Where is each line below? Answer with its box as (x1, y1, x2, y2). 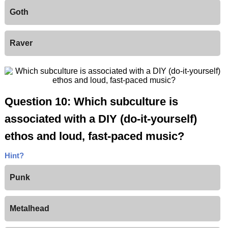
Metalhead (9, 204, 49, 213)
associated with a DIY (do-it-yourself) (4, 112, 197, 126)
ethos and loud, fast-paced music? (4, 130, 184, 143)
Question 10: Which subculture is (4, 95, 178, 108)
